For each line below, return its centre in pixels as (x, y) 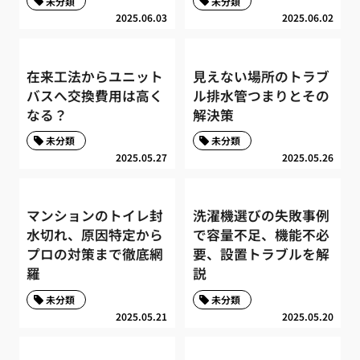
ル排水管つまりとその (261, 95)
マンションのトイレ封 (95, 216)
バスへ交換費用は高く (95, 95)
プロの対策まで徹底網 (95, 254)
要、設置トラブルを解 (261, 254)
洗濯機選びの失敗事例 (261, 216)
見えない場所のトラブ (261, 76)
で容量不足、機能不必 (261, 235)
